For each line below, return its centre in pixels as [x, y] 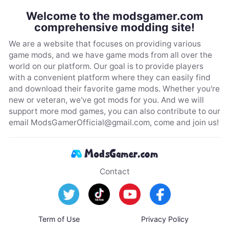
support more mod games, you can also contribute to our [114, 111]
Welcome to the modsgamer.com [114, 16]
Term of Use [60, 219]
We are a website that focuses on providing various [105, 44]
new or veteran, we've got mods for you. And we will [106, 100]
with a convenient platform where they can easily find [109, 78]
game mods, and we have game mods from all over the [110, 55]
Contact [114, 171]
